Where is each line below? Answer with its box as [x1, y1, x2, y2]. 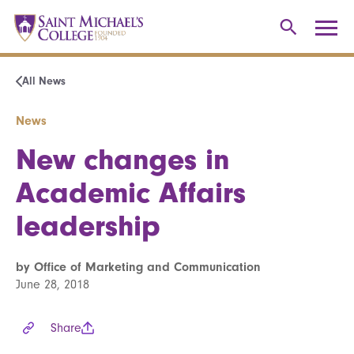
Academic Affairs [16, 175, 246, 210]
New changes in [16, 141, 230, 177]
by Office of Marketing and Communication [16, 259, 261, 274]
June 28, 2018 [16, 277, 89, 292]
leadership [16, 208, 160, 243]
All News [22, 74, 66, 88]
